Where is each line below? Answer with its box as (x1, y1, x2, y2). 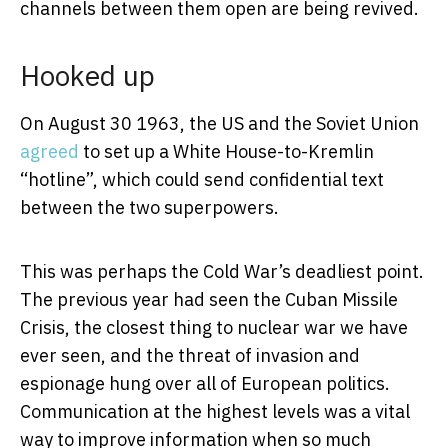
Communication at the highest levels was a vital (20, 399, 410, 423)
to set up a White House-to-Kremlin (79, 139, 374, 163)
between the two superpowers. (20, 195, 279, 219)
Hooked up (20, 56, 155, 94)
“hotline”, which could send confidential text (20, 167, 384, 191)
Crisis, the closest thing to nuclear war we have (20, 315, 408, 339)
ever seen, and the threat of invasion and (20, 343, 360, 367)
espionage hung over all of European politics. (20, 371, 390, 395)
